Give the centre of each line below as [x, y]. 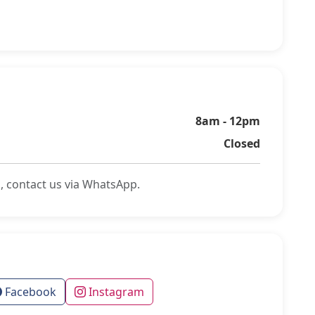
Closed [242, 143]
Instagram [115, 292]
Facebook [29, 292]
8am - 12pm [228, 121]
